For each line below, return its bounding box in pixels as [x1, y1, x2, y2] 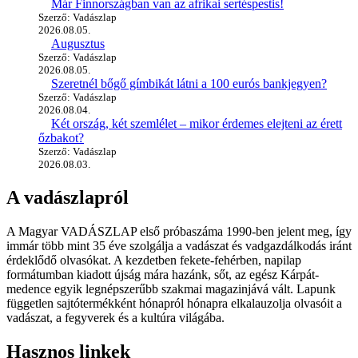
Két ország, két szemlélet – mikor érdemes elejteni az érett [51, 117, 342, 131]
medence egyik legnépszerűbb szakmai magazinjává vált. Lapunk [6, 282, 336, 296]
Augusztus [51, 37, 105, 51]
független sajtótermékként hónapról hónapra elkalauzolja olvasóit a [6, 296, 342, 310]
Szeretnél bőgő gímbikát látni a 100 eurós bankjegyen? [51, 77, 327, 91]
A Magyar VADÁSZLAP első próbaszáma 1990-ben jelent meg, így [6, 225, 352, 238]
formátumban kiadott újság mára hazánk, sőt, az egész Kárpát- [6, 268, 319, 281]
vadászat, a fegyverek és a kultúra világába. [6, 311, 225, 324]
